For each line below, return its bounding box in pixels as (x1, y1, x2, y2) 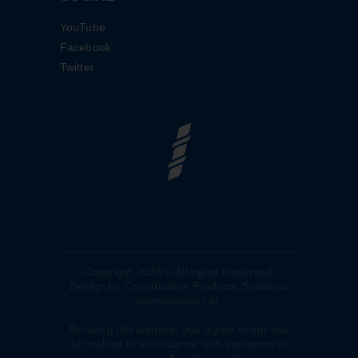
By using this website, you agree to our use (68, 323, 290, 336)
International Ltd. (135, 294, 223, 308)
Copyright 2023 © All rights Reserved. (82, 265, 276, 279)
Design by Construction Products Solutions (70, 280, 288, 293)
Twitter (60, 61, 94, 74)
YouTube (60, 21, 105, 34)
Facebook (60, 41, 111, 54)
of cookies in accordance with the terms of (70, 337, 288, 351)
